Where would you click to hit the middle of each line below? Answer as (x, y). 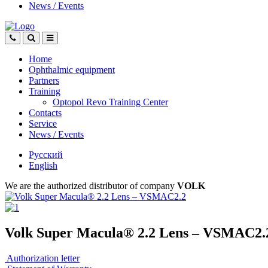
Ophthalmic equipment (72, 70)
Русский (46, 155)
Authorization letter (43, 258)
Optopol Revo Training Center (110, 102)
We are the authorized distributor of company (91, 186)
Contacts (45, 113)
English (43, 165)
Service (43, 124)
